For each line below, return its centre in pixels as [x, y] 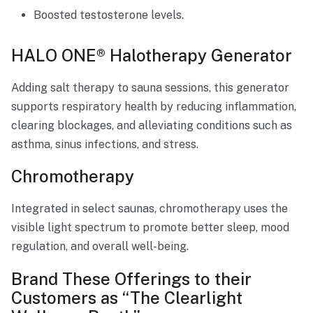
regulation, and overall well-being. [100, 247]
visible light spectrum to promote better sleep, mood [150, 228]
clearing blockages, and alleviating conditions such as [152, 126]
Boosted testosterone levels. [109, 15]
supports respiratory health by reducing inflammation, [154, 107]
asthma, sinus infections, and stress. [105, 145]
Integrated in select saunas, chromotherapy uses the [150, 209]
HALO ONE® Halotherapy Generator [152, 55]
